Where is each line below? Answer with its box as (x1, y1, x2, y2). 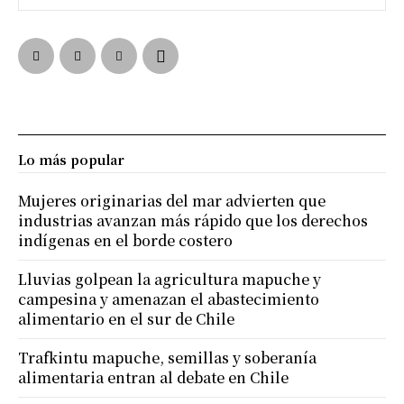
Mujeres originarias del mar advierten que (18, 189, 326, 211)
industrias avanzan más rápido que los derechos (18, 209, 368, 231)
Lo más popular (18, 150, 124, 169)
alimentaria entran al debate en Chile (18, 366, 289, 388)
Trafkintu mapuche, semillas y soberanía (18, 346, 317, 368)
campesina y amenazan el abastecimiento (18, 288, 319, 309)
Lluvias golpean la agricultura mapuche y (18, 268, 321, 289)
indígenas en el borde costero (18, 229, 233, 251)
